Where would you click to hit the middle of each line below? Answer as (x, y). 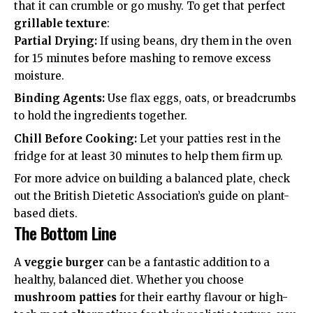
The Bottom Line (65, 233)
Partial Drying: (56, 41)
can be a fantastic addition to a (187, 262)
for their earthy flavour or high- (202, 297)
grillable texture (60, 23)
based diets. (46, 214)
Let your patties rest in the (209, 138)
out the (34, 196)
